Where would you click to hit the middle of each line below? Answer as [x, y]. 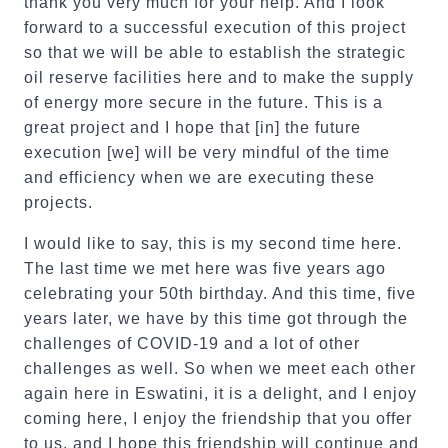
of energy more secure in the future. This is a [203, 102]
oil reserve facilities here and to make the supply [219, 77]
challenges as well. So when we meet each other [220, 368]
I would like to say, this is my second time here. [213, 243]
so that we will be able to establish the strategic [215, 52]
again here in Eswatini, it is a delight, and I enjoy [220, 393]
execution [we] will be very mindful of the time [207, 152]
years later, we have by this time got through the [216, 318]
